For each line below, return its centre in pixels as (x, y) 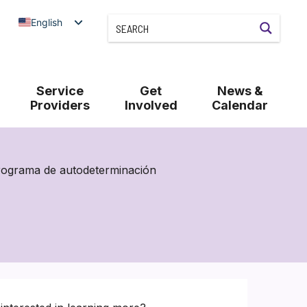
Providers (60, 105)
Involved (151, 105)
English (46, 22)
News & (240, 91)
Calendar (240, 105)
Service (60, 91)
